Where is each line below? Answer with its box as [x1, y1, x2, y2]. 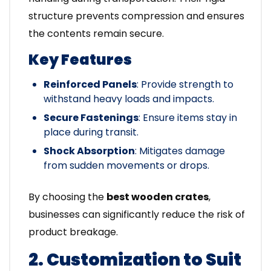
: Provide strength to [137, 77, 233, 92]
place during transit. [44, 125, 139, 140]
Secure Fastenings [44, 111, 139, 125]
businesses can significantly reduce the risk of [28, 207, 245, 222]
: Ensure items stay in [139, 111, 237, 125]
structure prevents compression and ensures [28, 9, 244, 24]
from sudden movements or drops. [44, 158, 209, 173]
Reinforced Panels [44, 77, 137, 92]
